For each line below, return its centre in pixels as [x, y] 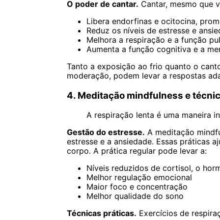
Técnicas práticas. [101, 213]
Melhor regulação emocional [139, 177]
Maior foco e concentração [137, 186]
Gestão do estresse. [106, 132]
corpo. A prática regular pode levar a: [137, 151]
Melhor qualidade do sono [135, 196]
